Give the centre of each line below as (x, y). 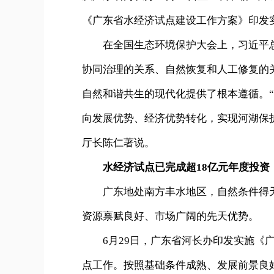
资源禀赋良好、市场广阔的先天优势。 (170, 217)
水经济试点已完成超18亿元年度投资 (186, 168)
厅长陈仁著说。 (118, 143)
